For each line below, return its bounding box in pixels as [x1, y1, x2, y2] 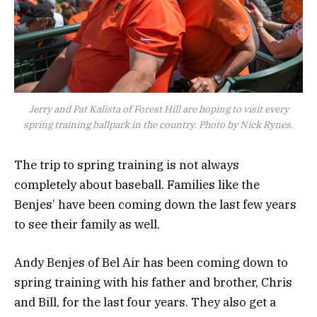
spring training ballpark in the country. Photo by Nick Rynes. [23, 117, 294, 131]
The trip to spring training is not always [14, 156, 239, 173]
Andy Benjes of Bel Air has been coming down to [14, 255, 288, 270]
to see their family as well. [14, 216, 160, 232]
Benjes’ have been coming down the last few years [14, 196, 296, 212]
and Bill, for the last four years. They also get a [14, 294, 276, 310]
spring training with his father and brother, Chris [14, 275, 292, 290]
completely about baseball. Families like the [14, 176, 260, 192]
